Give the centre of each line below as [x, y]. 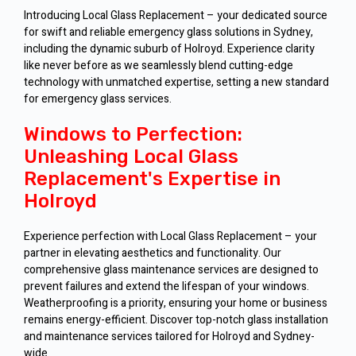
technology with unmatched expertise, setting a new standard [176, 83]
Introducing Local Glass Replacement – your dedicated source [176, 16]
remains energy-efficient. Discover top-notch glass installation [176, 320]
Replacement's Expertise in [152, 179]
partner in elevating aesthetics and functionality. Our [153, 253]
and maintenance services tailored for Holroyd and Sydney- [169, 337]
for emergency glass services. [98, 99]
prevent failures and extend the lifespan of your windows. [166, 287]
